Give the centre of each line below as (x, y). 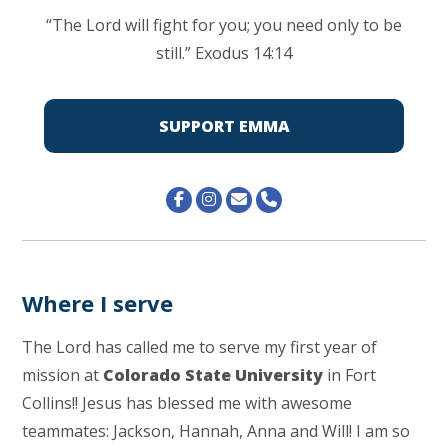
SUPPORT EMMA (224, 126)
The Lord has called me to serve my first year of (200, 347)
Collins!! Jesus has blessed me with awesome (187, 403)
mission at (63, 375)
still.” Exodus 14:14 (224, 53)
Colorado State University (215, 375)
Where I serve (98, 303)
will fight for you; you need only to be (261, 25)
